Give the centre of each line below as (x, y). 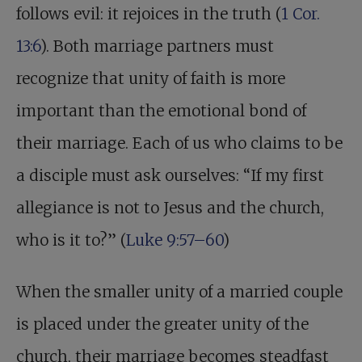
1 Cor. (301, 14)
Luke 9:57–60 (175, 240)
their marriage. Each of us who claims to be (179, 143)
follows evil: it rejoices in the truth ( (149, 14)
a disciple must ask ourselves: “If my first (170, 176)
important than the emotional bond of (161, 111)
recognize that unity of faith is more (151, 79)
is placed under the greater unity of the (162, 324)
